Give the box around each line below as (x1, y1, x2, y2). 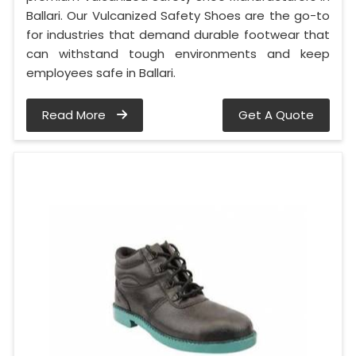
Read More (42, 106, 109, 124)
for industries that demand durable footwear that (26, 26, 330, 44)
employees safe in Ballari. (26, 64, 176, 82)
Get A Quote (238, 106, 314, 124)
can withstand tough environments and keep (26, 45, 330, 63)
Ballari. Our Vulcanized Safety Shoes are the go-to (26, 7, 330, 25)
